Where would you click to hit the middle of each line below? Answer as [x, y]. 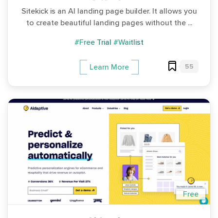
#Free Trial [93, 42]
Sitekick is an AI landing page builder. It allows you [109, 11]
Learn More [109, 67]
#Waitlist [128, 42]
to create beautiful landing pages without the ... [109, 23]
